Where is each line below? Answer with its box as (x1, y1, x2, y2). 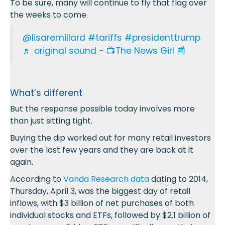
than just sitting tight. (10, 115, 92, 127)
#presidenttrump (125, 32, 200, 44)
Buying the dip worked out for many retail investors (10, 132, 211, 144)
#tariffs (88, 32, 122, 44)
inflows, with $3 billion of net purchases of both (10, 197, 194, 209)
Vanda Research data (63, 173, 149, 185)
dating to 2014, (149, 173, 208, 185)
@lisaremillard (23, 32, 85, 44)
